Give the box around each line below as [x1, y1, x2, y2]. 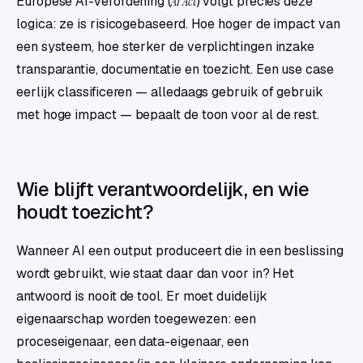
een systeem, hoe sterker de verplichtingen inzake [16, 38, 315, 56]
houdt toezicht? [16, 199, 153, 225]
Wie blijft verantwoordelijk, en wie [16, 177, 309, 203]
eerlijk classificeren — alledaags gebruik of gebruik [16, 83, 323, 101]
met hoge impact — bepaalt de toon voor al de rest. [16, 106, 320, 124]
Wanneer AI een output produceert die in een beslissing [16, 242, 344, 260]
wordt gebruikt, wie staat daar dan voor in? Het [16, 265, 295, 283]
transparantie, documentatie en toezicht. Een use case [16, 61, 334, 79]
